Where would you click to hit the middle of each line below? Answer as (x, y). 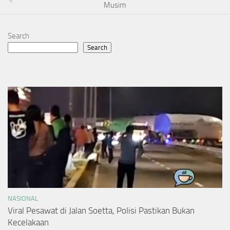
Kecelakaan (28, 223)
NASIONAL (23, 199)
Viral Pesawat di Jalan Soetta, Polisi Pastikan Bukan (101, 211)
